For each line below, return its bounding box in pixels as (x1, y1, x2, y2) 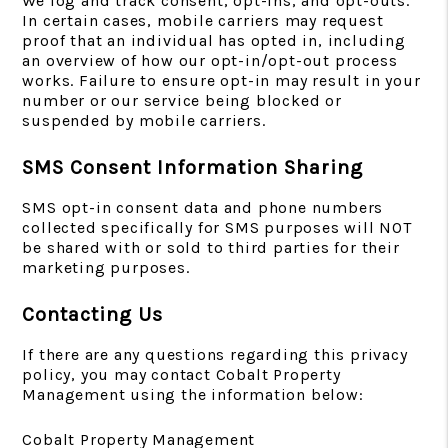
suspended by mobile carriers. (22, 111, 266, 130)
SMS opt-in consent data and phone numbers (22, 198, 384, 217)
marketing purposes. (22, 258, 190, 277)
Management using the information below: (22, 385, 364, 404)
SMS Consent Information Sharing (22, 156, 364, 179)
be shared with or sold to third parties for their (22, 238, 400, 257)
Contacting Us (22, 303, 164, 326)
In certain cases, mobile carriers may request (22, 11, 384, 30)
